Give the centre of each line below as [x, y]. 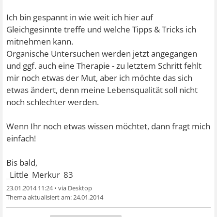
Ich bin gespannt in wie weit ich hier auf [80, 17]
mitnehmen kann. [40, 41]
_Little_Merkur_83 [40, 175]
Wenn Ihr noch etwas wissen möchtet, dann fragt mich [108, 126]
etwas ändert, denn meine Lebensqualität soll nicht [102, 90]
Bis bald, [22, 163]
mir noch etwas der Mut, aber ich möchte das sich [100, 78]
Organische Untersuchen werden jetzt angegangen [102, 54]
